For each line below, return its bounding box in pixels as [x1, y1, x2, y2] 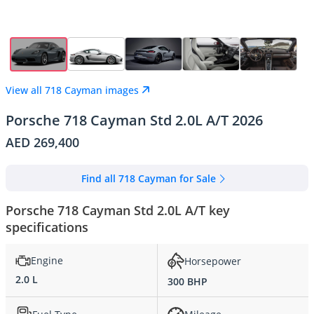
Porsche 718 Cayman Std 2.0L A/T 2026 [6, 111, 263, 130]
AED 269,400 [6, 134, 79, 151]
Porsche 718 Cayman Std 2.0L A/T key [6, 202, 230, 219]
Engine [31, 254, 63, 268]
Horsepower [184, 254, 241, 268]
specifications [6, 219, 88, 236]
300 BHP [168, 275, 207, 289]
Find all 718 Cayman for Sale [81, 171, 217, 185]
